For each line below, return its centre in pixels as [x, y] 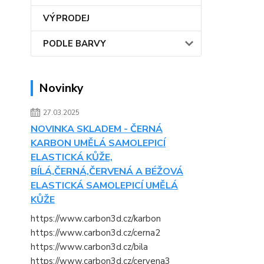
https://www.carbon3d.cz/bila [89, 247]
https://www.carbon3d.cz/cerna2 [95, 233]
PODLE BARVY [75, 44]
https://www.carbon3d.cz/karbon [96, 219]
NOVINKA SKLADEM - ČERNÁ [97, 129]
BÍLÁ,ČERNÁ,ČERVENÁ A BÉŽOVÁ [107, 171]
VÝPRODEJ [66, 18]
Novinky [61, 88]
